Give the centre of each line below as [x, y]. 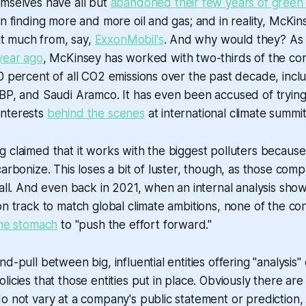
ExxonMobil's [129, 39]
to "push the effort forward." [135, 224]
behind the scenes [96, 113]
